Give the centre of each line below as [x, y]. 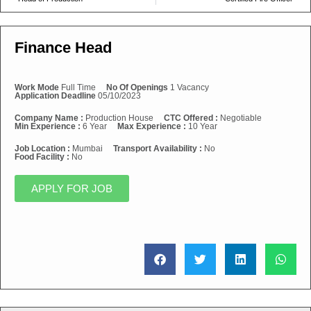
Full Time [77, 87]
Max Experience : [153, 126]
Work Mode [37, 87]
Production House [119, 118]
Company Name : [50, 118]
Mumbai [87, 149]
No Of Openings [137, 87]
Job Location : [43, 149]
